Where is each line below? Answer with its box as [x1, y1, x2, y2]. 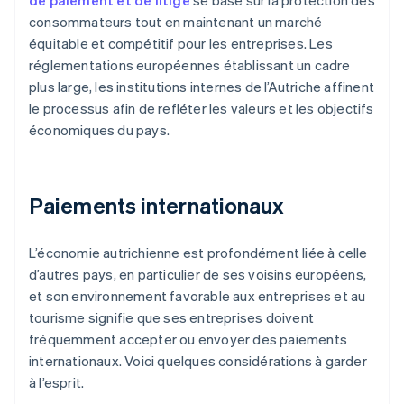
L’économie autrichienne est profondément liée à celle [29, 243, 368, 262]
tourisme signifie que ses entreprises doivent [29, 308, 315, 327]
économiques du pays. [29, 121, 170, 140]
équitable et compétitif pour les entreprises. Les [29, 34, 333, 53]
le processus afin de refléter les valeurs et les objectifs [29, 99, 374, 118]
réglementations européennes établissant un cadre [29, 56, 351, 75]
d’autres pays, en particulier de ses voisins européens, [29, 265, 367, 284]
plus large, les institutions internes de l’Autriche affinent [29, 78, 375, 96]
